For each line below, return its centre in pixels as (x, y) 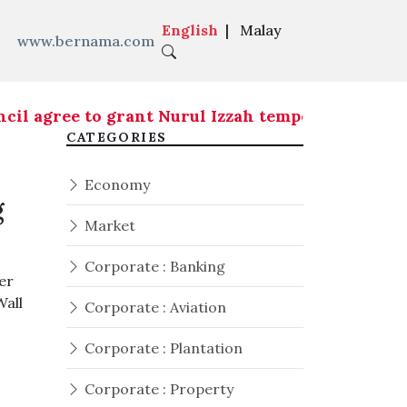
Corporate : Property (157, 389)
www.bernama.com (85, 41)
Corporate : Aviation (154, 307)
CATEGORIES (117, 137)
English (189, 30)
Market (108, 225)
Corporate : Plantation (162, 348)
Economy (115, 184)
